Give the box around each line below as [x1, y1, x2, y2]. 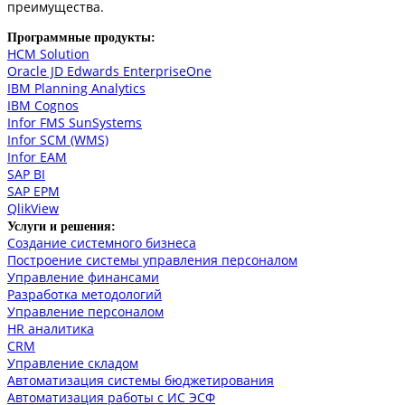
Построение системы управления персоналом [7, 251, 297, 269]
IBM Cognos [7, 97, 79, 115]
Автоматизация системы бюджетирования [7, 372, 274, 390]
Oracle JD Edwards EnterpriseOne [7, 62, 212, 80]
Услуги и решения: [7, 220, 116, 234]
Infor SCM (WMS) [7, 131, 108, 149]
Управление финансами [7, 268, 159, 287]
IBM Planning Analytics [7, 80, 146, 98]
